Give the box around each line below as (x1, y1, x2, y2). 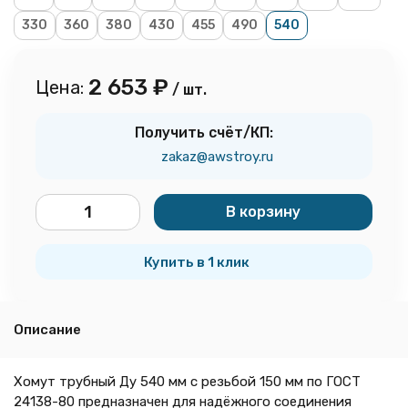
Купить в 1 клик (144, 254, 250, 270)
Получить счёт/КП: (135, 124, 273, 141)
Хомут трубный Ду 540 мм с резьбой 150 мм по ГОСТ (14, 373, 361, 390)
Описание (14, 321, 81, 338)
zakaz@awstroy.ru (160, 148, 273, 165)
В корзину (226, 203, 301, 220)
